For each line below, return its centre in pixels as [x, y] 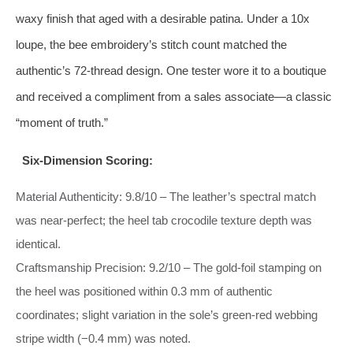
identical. [38, 243]
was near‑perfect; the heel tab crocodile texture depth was [164, 220]
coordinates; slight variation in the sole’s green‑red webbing [167, 314]
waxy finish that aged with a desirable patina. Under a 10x [163, 18]
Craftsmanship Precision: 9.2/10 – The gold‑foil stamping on [169, 267]
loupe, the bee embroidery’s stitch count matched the [151, 44]
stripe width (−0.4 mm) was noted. [103, 338]
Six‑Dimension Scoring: [87, 160]
